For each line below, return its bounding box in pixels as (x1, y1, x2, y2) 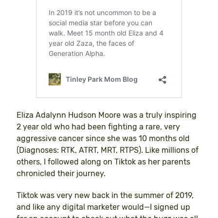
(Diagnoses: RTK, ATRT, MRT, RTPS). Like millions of (17, 145, 199, 155)
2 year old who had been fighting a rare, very (17, 122, 180, 132)
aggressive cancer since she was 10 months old (17, 134, 190, 144)
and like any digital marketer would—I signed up (17, 202, 190, 212)
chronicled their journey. (17, 169, 106, 179)
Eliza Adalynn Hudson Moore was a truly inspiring (17, 110, 197, 120)
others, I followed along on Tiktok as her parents (17, 157, 190, 167)
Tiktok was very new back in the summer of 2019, (17, 190, 194, 200)
